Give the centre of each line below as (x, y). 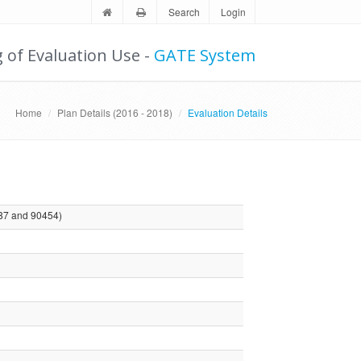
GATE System (205, 55)
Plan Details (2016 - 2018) (115, 112)
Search (185, 12)
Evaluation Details (228, 112)
